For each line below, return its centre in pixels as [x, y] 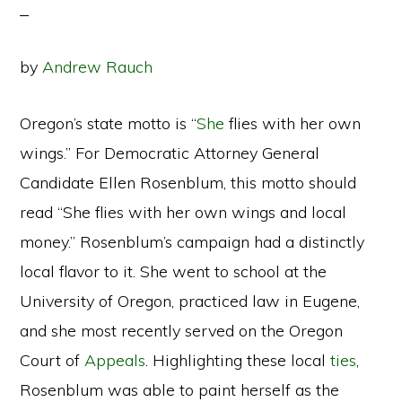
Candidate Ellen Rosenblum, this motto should [188, 183]
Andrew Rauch [98, 67]
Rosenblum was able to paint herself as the [180, 390]
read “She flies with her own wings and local [184, 212]
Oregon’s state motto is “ [109, 123]
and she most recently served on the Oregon [182, 331]
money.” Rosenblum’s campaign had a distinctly [192, 242]
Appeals [115, 360]
